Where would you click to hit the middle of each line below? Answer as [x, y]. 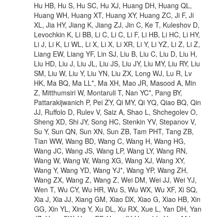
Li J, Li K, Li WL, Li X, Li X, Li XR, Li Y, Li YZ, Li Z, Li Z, [117, 44]
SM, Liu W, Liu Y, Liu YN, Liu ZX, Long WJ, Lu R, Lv [113, 73]
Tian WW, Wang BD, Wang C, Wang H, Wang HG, [110, 141]
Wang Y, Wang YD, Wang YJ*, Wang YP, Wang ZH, [111, 170]
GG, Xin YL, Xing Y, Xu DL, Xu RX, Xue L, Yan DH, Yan [118, 209]
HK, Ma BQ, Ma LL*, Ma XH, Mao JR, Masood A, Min [115, 83]
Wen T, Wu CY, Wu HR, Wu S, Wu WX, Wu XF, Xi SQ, [116, 189]
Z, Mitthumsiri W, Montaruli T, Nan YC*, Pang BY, [108, 92]
